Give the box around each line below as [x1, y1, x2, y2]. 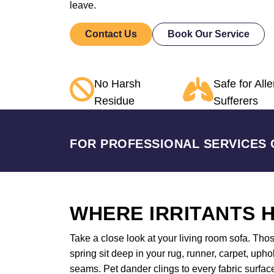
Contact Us [85, 29, 137, 39]
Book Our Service [168, 29, 250, 39]
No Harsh [94, 78, 141, 90]
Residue [94, 95, 135, 107]
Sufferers [213, 95, 258, 107]
